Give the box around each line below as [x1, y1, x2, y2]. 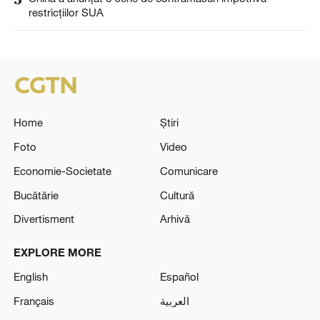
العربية [160, 294, 189, 307]
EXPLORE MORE [13, 246, 101, 259]
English [13, 269, 48, 283]
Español [160, 269, 199, 283]
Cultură [160, 188, 194, 201]
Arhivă [160, 212, 190, 226]
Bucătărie [13, 188, 59, 201]
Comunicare [160, 164, 218, 177]
